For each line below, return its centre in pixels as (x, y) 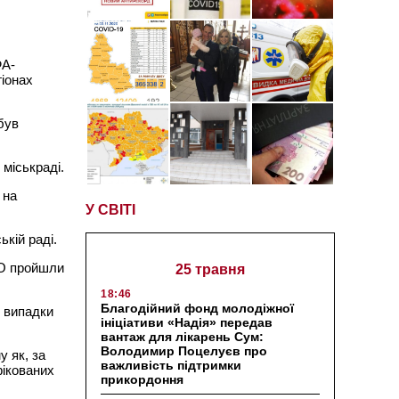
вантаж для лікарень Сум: (182, 336)
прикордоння (142, 379)
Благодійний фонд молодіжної (197, 308)
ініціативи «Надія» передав (187, 322)
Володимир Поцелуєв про (184, 350)
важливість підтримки (171, 365)
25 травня (210, 269)
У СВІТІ (110, 209)
